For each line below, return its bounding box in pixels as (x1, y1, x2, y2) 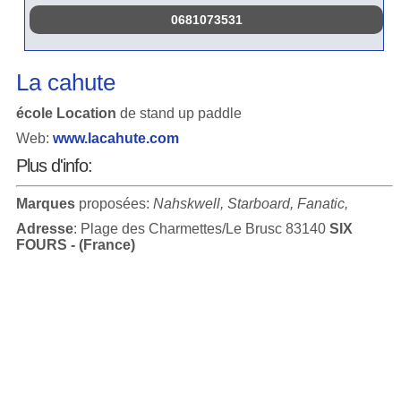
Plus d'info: (15, 156, 92, 175)
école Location (15, 106, 120, 121)
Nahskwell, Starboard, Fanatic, (149, 196, 348, 211)
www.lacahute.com (52, 131, 179, 146)
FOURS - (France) (15, 237, 135, 252)
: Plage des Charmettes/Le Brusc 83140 (73, 221, 329, 236)
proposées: (74, 196, 149, 211)
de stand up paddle (119, 106, 242, 121)
